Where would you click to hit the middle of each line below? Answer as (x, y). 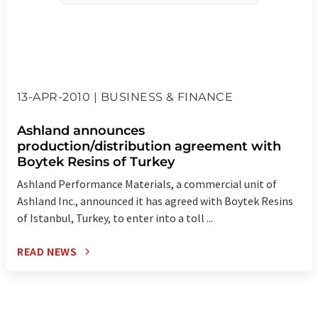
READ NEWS (47, 252)
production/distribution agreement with (149, 147)
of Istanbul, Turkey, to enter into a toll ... (115, 218)
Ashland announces (81, 131)
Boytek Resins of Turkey (96, 162)
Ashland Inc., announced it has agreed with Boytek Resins (155, 201)
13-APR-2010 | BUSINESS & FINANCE (125, 97)
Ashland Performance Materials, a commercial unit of (147, 184)
